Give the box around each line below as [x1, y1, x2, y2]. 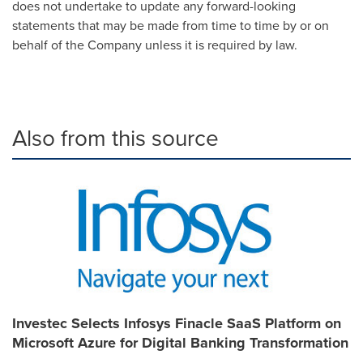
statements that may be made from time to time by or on [12, 16, 329, 34]
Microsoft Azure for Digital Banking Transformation [12, 332, 348, 353]
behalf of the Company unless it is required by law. [12, 36, 297, 53]
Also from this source [12, 122, 219, 153]
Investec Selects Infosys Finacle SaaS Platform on [12, 313, 341, 334]
